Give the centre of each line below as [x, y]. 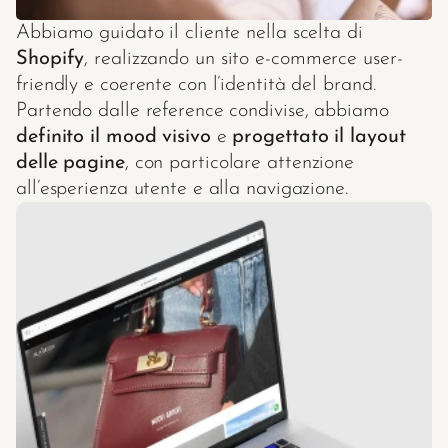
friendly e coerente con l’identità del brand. [196, 85]
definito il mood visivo [113, 137]
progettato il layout [319, 137]
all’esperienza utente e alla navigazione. [182, 189]
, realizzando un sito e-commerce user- [243, 59]
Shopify [50, 59]
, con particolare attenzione [239, 163]
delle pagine [70, 163]
